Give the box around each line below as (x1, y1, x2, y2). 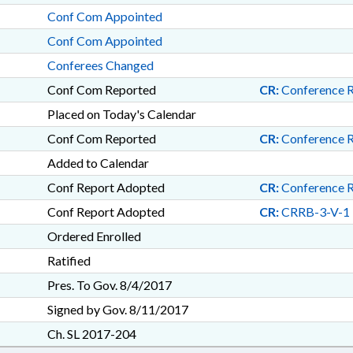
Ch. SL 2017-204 (46, 326, 136, 341)
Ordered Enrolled (46, 229, 141, 243)
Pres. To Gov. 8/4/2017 (46, 277, 172, 292)
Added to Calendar (46, 155, 149, 170)
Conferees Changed (46, 58, 154, 72)
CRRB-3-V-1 (278, 204, 350, 219)
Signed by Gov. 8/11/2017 (46, 302, 188, 317)
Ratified (46, 253, 91, 268)
